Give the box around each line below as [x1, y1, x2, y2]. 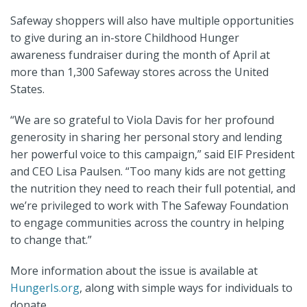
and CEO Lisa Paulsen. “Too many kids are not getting [10, 164, 286, 180]
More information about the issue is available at [10, 263, 258, 279]
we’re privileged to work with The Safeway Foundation [10, 198, 288, 214]
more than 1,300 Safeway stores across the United [10, 64, 269, 80]
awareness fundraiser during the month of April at [10, 47, 270, 63]
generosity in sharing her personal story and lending [10, 130, 282, 145]
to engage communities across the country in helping [10, 215, 284, 231]
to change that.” [10, 232, 92, 248]
